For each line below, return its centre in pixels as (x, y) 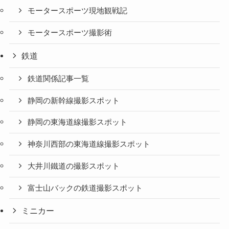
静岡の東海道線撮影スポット (78, 122)
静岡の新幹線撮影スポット (74, 100)
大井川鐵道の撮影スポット (74, 166)
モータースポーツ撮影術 (70, 32)
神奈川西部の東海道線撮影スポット (89, 144)
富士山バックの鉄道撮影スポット (85, 188)
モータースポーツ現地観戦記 (78, 11)
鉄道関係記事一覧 (59, 78)
